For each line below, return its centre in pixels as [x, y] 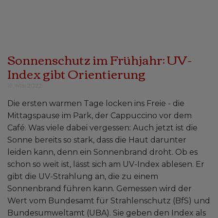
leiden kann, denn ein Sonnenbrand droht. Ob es [102, 152]
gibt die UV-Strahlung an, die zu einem [83, 176]
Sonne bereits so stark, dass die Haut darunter [97, 140]
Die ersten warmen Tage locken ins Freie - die [96, 103]
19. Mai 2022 [25, 85]
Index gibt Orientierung [76, 73]
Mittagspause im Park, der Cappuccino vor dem [100, 116]
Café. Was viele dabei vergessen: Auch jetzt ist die [102, 128]
